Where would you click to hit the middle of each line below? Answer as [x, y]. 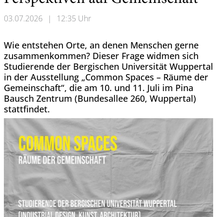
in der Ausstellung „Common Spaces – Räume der [106, 77]
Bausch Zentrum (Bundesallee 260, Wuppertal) [100, 98]
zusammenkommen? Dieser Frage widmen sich [101, 56]
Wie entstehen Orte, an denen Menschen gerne [101, 45]
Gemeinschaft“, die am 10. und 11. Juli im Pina [99, 88]
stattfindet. [27, 109]
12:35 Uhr [74, 18]
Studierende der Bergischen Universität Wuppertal [108, 66]
